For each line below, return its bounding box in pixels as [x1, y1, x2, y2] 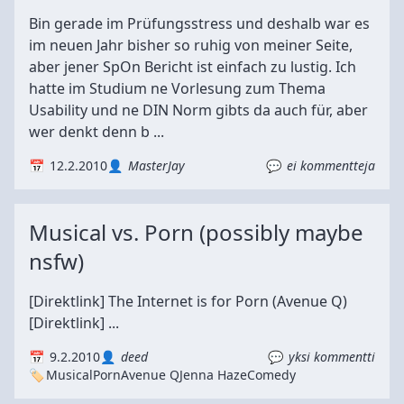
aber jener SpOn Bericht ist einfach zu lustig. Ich [29, 57, 356, 77]
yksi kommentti [289, 348, 375, 365]
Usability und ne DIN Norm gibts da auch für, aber [29, 100, 368, 120]
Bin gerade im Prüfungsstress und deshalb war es [29, 14, 370, 33]
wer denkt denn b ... [29, 122, 164, 142]
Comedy [247, 366, 296, 383]
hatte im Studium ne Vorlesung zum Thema [29, 78, 326, 98]
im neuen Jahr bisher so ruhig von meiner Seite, [29, 35, 353, 55]
